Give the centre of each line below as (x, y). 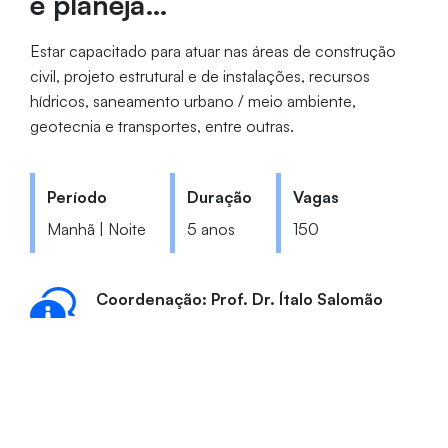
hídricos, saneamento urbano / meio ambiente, (192, 100)
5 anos (210, 228)
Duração (219, 196)
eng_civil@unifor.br (188, 326)
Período (76, 196)
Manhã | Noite (96, 228)
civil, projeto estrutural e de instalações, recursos (199, 75)
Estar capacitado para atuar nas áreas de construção (212, 50)
